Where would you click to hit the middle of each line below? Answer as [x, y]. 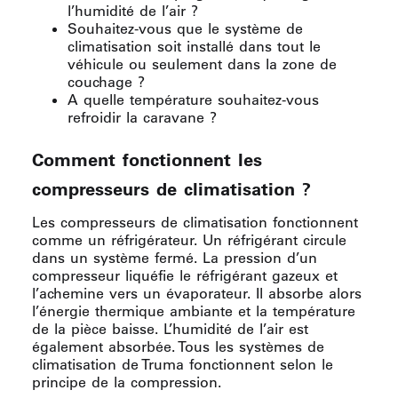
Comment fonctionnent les [147, 159]
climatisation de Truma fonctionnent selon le [183, 364]
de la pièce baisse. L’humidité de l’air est [170, 328]
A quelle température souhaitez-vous [193, 99]
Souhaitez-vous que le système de [185, 28]
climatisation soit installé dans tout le [194, 46]
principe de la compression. [127, 382]
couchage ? [106, 81]
